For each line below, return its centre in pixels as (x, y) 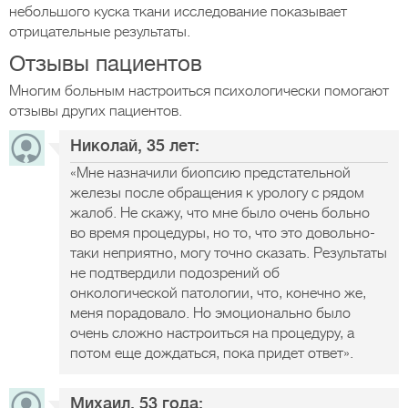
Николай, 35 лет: (135, 146)
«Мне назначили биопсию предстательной (210, 173)
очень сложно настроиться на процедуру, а (212, 333)
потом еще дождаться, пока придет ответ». (212, 353)
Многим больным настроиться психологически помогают (199, 91)
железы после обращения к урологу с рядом (217, 193)
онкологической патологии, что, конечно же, (218, 293)
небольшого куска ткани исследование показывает (178, 12)
